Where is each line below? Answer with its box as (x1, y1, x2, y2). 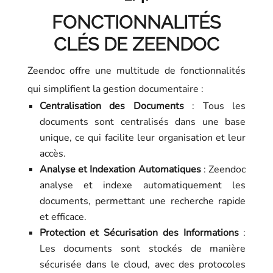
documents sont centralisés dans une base (39, 115, 246, 129)
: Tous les (183, 99, 246, 113)
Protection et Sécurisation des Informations (39, 226, 239, 240)
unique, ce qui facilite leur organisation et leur (39, 131, 246, 145)
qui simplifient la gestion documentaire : (27, 82, 204, 96)
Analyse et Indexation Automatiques (39, 163, 201, 177)
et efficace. (39, 210, 87, 224)
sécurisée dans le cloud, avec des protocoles (39, 258, 246, 272)
